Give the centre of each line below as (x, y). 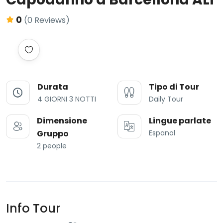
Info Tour (33, 209)
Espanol (162, 133)
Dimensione (62, 121)
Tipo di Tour (174, 87)
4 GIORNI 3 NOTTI (67, 99)
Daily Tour (166, 99)
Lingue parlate (180, 121)
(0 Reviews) (47, 20)
